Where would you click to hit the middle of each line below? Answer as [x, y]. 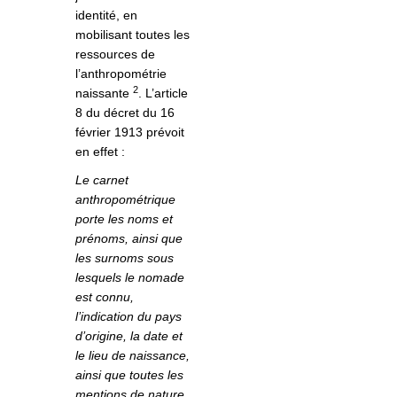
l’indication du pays [128, 317]
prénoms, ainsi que [129, 239]
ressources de [115, 54]
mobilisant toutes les [132, 35]
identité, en [106, 16]
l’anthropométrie [121, 74]
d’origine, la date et [129, 336]
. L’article [163, 93]
